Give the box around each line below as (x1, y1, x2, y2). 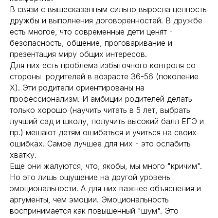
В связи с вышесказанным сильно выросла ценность (10, 4, 207, 14)
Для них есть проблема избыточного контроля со (10, 60, 196, 70)
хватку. (10, 150, 39, 160)
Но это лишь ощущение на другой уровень (10, 172, 170, 182)
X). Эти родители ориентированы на (10, 83, 145, 92)
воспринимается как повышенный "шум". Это (10, 206, 179, 216)
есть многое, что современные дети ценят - (10, 27, 173, 36)
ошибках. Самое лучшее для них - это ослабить (10, 139, 191, 148)
